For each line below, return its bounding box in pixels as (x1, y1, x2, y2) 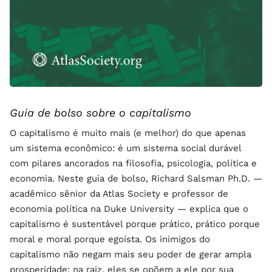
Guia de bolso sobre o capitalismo (10, 106, 191, 120)
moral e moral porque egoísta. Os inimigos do (10, 234, 210, 245)
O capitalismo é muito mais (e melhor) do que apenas (10, 127, 246, 139)
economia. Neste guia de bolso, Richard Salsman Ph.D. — (10, 173, 262, 185)
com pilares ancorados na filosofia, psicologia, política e (10, 158, 257, 169)
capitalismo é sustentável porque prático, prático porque (10, 219, 260, 230)
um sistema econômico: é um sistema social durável (10, 143, 241, 154)
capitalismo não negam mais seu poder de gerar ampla (10, 249, 251, 260)
